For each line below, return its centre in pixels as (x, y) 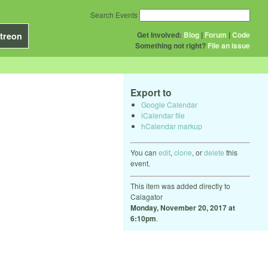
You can (144, 152)
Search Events (114, 15)
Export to (151, 92)
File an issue (229, 45)
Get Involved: (159, 35)
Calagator (147, 196)
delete (214, 152)
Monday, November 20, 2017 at (183, 207)
